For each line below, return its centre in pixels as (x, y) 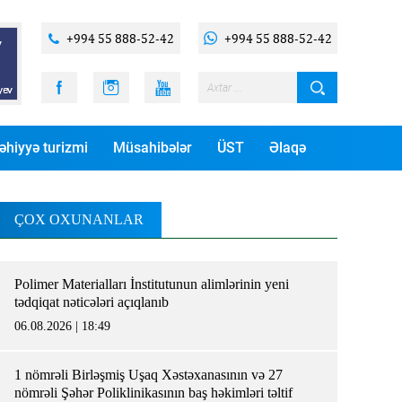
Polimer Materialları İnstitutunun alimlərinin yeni (152, 284)
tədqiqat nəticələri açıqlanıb (99, 302)
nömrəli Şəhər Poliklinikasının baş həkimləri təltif (153, 393)
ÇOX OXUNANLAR (79, 219)
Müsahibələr (152, 148)
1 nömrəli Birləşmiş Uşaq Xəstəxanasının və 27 (149, 375)
